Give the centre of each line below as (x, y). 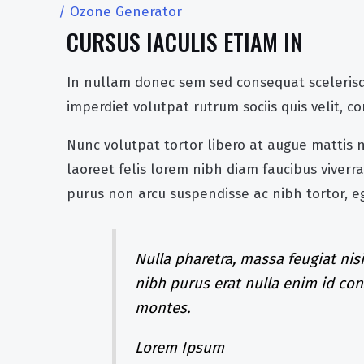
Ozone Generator (126, 12)
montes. (162, 308)
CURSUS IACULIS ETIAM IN (185, 42)
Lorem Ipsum (179, 348)
